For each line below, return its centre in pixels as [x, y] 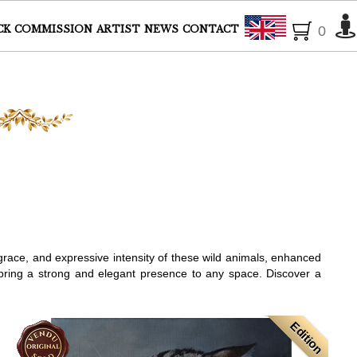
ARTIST [118, 29]
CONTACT [211, 29]
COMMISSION [53, 29]
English [306, 29]
